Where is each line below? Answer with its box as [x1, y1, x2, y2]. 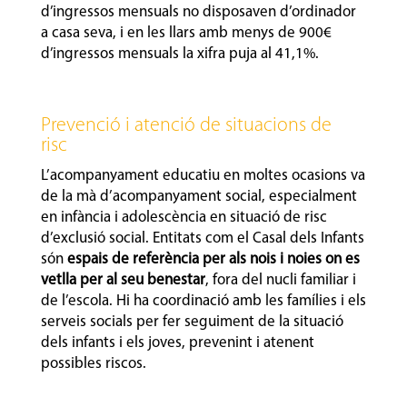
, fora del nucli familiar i [204, 272, 356, 288]
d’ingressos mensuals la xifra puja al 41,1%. [40, 45, 319, 62]
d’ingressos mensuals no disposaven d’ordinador [40, 4, 356, 20]
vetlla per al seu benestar [40, 272, 205, 288]
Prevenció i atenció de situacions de [40, 114, 332, 136]
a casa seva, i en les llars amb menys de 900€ [40, 25, 332, 41]
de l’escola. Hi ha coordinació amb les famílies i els [40, 293, 366, 309]
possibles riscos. [40, 355, 150, 372]
